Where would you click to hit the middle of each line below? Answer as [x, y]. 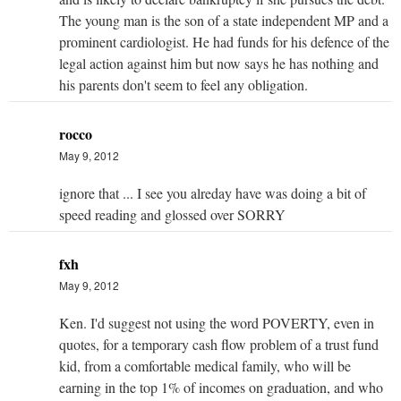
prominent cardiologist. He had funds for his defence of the [224, 41]
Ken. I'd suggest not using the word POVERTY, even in [217, 322]
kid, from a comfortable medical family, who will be [205, 365]
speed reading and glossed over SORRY [172, 214]
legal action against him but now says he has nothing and [219, 63]
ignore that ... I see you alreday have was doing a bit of [213, 192]
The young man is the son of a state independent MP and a [224, 20]
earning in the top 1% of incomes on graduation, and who [221, 387]
